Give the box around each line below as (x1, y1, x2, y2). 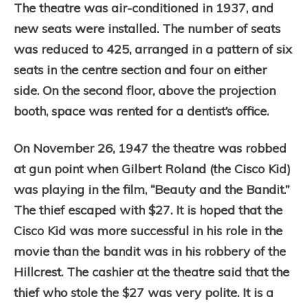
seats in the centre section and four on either (14, 62, 267, 78)
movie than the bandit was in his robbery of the (14, 243, 286, 259)
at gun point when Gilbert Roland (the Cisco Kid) (14, 161, 291, 177)
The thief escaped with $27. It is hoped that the (14, 202, 283, 218)
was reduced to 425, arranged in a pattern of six (14, 41, 292, 57)
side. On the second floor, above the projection (14, 82, 276, 98)
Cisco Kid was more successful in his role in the (14, 223, 283, 239)
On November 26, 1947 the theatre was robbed (14, 140, 287, 156)
